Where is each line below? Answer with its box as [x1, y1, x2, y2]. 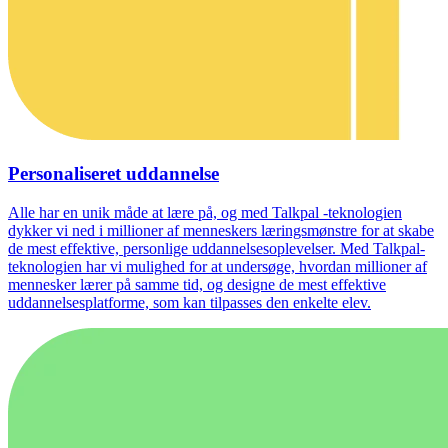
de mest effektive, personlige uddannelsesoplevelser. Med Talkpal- [8, 239, 425, 257]
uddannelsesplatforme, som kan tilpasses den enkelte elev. [8, 293, 371, 311]
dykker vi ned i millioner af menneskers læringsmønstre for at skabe [8, 221, 434, 239]
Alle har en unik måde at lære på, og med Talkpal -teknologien [8, 203, 402, 221]
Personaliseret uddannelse [8, 163, 219, 185]
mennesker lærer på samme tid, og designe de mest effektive [8, 275, 386, 293]
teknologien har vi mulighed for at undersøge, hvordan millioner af [8, 257, 427, 275]
